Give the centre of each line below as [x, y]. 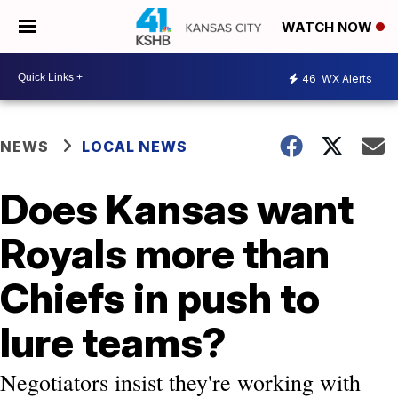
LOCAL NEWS [135, 147]
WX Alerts [346, 78]
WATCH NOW [329, 28]
